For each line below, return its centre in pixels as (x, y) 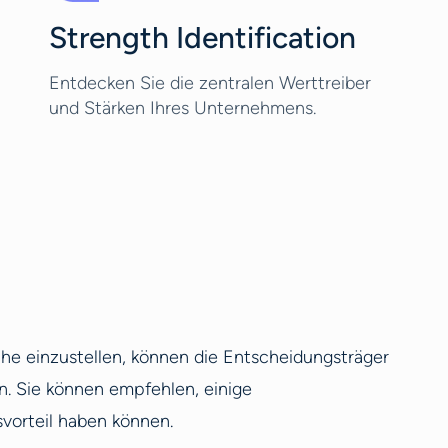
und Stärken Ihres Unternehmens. (182, 108)
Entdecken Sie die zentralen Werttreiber (209, 83)
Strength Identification (202, 37)
